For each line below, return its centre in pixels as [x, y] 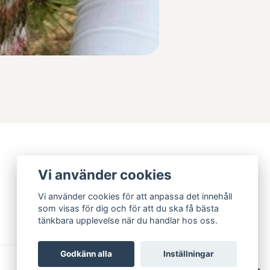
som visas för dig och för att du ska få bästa [129, 209]
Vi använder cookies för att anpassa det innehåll [135, 196]
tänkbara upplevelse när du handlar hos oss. [128, 221]
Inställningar [188, 254]
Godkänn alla [86, 254]
